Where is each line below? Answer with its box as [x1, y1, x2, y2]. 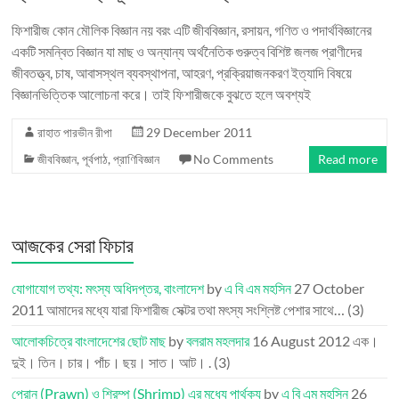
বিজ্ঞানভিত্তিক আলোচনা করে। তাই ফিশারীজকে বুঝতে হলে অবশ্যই [12, 85, 312, 102]
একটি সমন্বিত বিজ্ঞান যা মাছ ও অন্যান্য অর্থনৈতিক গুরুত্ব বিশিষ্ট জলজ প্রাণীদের [12, 43, 362, 60]
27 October [294, 280, 365, 297]
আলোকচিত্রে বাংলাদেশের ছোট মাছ [12, 332, 167, 349]
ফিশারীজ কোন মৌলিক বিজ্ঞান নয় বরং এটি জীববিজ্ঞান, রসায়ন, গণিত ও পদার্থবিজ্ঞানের [12, 21, 372, 38]
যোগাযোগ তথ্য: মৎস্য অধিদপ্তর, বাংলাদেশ [12, 280, 205, 297]
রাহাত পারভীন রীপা [37, 125, 113, 140]
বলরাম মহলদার [186, 332, 250, 349]
